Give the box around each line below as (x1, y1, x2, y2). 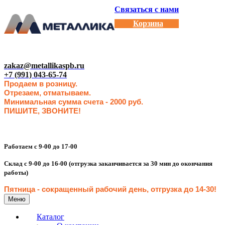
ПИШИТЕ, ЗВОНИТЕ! (4, 106, 81, 115)
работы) (4, 168, 28, 176)
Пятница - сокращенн (4, 185, 82, 193)
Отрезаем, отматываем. (4, 88, 91, 97)
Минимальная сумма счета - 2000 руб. (4, 97, 143, 106)
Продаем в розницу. (4, 79, 77, 88)
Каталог (37, 212, 64, 221)
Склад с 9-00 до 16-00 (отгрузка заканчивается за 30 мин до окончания (4, 159, 212, 167)
